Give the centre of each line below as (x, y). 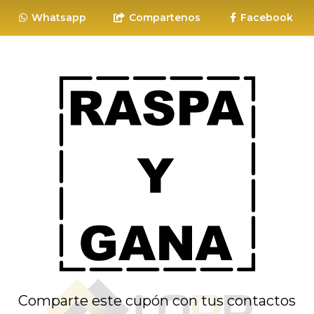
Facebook (266, 18)
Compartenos (163, 18)
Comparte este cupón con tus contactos (157, 301)
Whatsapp (57, 18)
